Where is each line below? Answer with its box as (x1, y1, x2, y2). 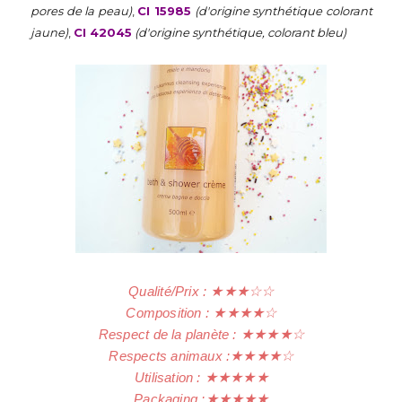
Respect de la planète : (98, 327, 240, 342)
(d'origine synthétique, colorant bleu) (135, 25, 346, 39)
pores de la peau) (31, 4, 132, 18)
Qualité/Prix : (128, 284, 211, 299)
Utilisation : (134, 370, 205, 385)
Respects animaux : (109, 348, 231, 363)
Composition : (126, 305, 214, 320)
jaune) (31, 25, 68, 39)
